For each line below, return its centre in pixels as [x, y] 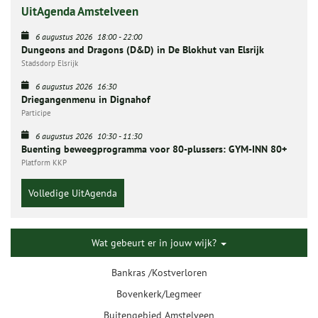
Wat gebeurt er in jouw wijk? [155, 243]
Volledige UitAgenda [73, 193]
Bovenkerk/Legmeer [159, 294]
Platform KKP [44, 163]
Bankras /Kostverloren [159, 273]
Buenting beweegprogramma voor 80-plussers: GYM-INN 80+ [154, 149]
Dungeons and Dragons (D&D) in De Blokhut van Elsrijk [143, 50]
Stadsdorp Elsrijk [50, 63]
